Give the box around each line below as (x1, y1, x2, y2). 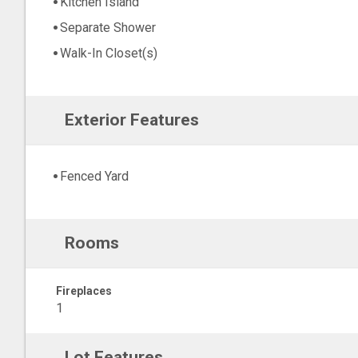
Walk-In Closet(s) (60, 46, 157, 62)
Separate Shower (60, 20, 156, 36)
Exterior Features (64, 110, 199, 129)
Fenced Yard (60, 169, 129, 185)
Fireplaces (56, 284, 112, 297)
